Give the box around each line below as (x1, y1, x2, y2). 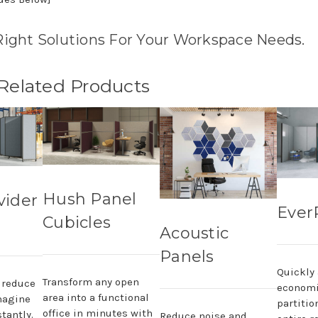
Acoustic (160, 223, 229, 243)
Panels (160, 246, 214, 266)
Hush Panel (43, 189, 137, 209)
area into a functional (43, 290, 149, 304)
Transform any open (43, 275, 139, 288)
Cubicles (43, 212, 111, 232)
